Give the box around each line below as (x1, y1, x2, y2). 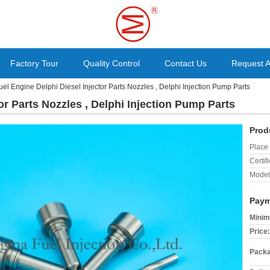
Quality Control (83, 58, 140, 68)
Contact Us (165, 58, 207, 68)
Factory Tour (10, 58, 58, 68)
